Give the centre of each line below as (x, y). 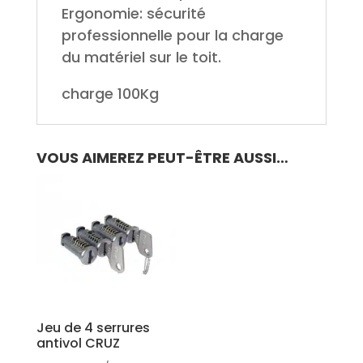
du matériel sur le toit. (141, 58)
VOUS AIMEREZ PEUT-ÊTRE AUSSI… (162, 158)
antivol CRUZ (78, 344)
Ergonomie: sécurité (133, 14)
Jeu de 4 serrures (93, 328)
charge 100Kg (110, 94)
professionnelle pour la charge (172, 36)
